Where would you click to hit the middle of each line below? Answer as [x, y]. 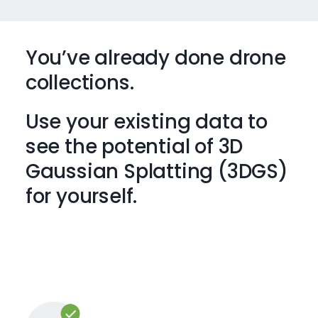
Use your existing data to [146, 122]
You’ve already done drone [155, 58]
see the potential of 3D [134, 147]
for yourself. [81, 197]
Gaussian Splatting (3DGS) [157, 172]
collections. [79, 83]
